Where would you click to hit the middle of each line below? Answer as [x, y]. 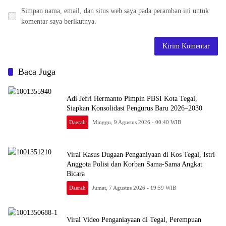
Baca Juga [37, 72]
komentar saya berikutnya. [59, 21]
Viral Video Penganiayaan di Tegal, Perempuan [134, 220]
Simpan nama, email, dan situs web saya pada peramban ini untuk [115, 11]
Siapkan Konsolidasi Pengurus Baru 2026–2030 [134, 108]
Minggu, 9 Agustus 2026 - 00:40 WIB [137, 122]
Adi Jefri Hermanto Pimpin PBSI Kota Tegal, [132, 99]
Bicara [76, 174]
